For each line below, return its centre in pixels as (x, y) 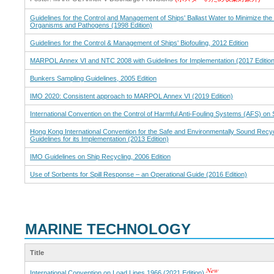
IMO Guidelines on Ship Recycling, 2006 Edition (100, 156)
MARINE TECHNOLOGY (108, 229)
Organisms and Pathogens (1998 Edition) (91, 25)
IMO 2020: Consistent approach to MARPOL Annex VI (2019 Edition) (131, 96)
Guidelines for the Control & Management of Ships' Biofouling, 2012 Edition (139, 43)
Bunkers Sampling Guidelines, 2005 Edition (93, 78)
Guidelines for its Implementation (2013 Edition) (99, 139)
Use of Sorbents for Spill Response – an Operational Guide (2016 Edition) (139, 174)
